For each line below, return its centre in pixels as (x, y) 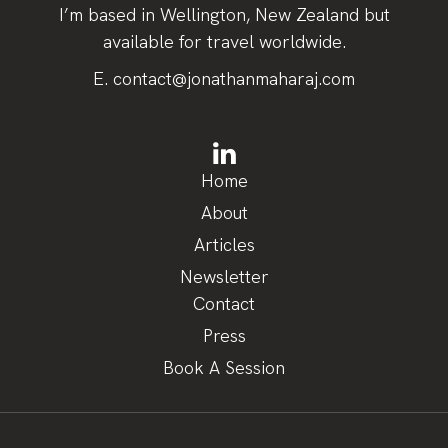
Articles (224, 245)
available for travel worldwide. (224, 42)
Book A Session (224, 368)
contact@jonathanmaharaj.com (234, 79)
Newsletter (224, 277)
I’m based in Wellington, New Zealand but (224, 15)
